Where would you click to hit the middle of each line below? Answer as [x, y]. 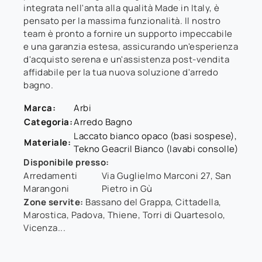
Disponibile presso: [66, 162]
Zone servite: [54, 202]
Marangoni [46, 188]
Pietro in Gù [127, 188]
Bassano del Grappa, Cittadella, [152, 202]
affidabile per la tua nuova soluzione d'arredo [121, 72]
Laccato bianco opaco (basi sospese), [155, 136]
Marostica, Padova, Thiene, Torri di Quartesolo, [125, 215]
